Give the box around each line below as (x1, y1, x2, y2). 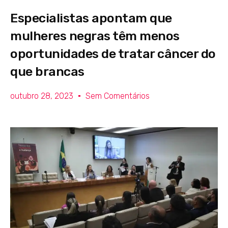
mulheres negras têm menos (10, 28, 180, 43)
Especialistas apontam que (10, 10, 172, 25)
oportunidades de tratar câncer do (10, 46, 216, 61)
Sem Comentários (85, 91, 150, 101)
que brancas (10, 64, 84, 79)
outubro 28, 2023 (10, 91, 73, 101)
